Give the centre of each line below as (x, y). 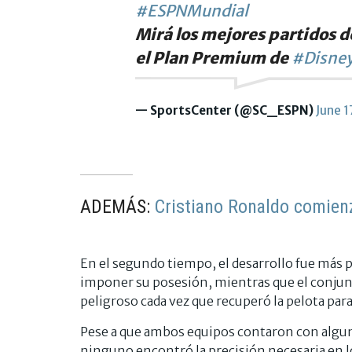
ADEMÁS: (117, 206)
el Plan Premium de (213, 57)
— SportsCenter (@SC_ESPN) (225, 110)
